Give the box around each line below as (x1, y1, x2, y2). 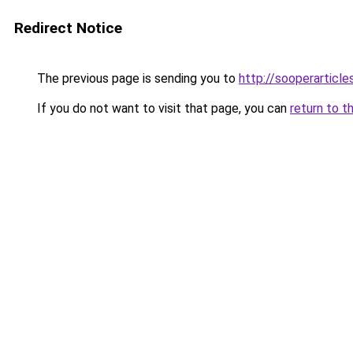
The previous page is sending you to (34, 71, 239, 86)
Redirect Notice (14, 19, 122, 37)
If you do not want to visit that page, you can (34, 101, 290, 116)
